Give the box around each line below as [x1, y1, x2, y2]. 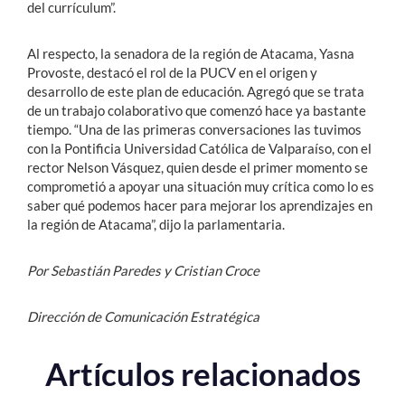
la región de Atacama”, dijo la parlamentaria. [27, 215, 285, 232]
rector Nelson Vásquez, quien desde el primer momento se [27, 158, 368, 175]
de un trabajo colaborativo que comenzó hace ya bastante [27, 101, 366, 118]
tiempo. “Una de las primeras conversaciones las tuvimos [27, 120, 362, 137]
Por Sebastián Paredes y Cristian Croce [27, 261, 259, 278]
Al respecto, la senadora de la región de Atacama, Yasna [27, 44, 354, 61]
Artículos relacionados [44, 353, 361, 392]
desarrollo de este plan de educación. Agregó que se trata [27, 82, 364, 99]
